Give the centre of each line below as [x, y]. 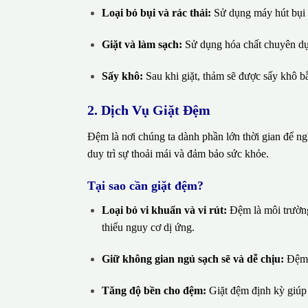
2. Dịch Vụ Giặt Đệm [149, 110]
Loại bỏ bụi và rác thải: [156, 13]
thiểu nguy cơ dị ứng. [148, 228]
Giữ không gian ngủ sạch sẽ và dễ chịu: [192, 259]
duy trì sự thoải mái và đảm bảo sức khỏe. [178, 153]
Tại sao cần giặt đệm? [145, 186]
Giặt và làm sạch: [142, 44]
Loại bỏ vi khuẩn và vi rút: [164, 210]
